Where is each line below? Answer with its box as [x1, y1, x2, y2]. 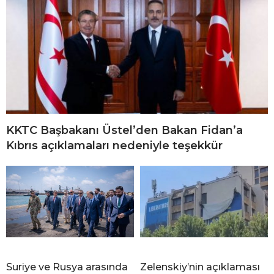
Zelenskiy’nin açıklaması [140, 261, 260, 273]
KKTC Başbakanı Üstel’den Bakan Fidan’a [6, 123, 243, 137]
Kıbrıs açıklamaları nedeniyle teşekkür [6, 138, 223, 152]
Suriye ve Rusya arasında [6, 261, 128, 273]
